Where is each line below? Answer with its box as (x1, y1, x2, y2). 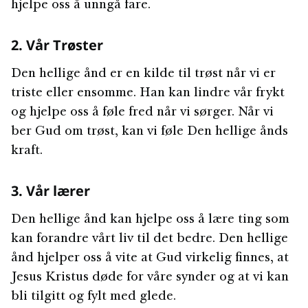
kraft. (11, 145, 43, 157)
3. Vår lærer (11, 181, 90, 200)
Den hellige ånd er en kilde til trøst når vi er (11, 68, 276, 80)
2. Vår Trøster (11, 36, 103, 54)
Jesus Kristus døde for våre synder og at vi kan (11, 272, 289, 284)
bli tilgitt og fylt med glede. (11, 291, 176, 303)
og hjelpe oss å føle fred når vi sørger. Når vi (11, 107, 274, 119)
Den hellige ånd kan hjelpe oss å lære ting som (11, 214, 289, 226)
